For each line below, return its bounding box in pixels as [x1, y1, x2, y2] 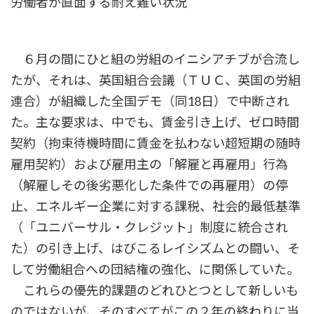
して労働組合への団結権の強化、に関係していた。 [11, 261, 299, 278]
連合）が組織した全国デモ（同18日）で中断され [11, 93, 289, 109]
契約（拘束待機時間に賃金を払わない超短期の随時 [11, 135, 301, 151]
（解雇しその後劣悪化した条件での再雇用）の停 [11, 177, 288, 193]
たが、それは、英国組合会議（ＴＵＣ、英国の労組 [11, 72, 301, 88]
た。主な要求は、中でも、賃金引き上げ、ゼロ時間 [11, 114, 299, 130]
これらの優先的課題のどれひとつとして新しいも [11, 282, 299, 299]
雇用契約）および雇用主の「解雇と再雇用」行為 [11, 156, 288, 172]
